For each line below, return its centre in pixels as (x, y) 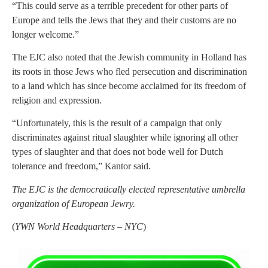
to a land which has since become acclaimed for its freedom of (129, 86)
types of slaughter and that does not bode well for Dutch (118, 152)
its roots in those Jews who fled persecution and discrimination (130, 72)
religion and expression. (57, 100)
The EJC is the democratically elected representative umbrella (129, 189)
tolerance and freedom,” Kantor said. (81, 166)
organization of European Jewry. (74, 203)
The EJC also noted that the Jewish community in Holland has (129, 57)
